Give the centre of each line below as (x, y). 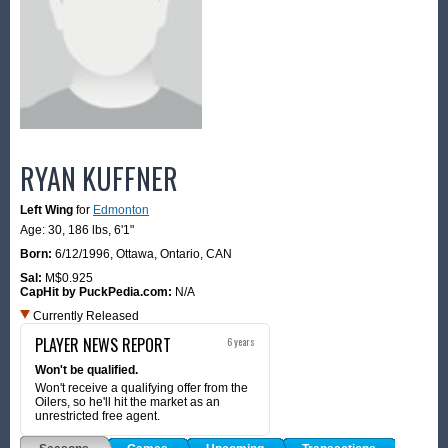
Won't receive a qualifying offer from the (141, 387)
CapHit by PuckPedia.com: (97, 291)
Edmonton (121, 209)
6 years (241, 341)
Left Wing (46, 209)
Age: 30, (44, 229)
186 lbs (88, 229)
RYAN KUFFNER (99, 178)
